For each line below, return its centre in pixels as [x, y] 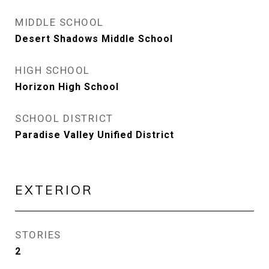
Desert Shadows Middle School [94, 39]
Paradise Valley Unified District [95, 135]
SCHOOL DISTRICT [64, 118]
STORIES [38, 235]
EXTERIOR [54, 190]
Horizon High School [67, 87]
